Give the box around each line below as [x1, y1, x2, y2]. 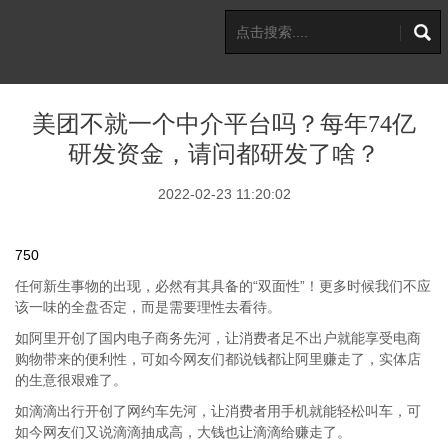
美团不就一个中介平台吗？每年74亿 [32, 111, 416, 137]
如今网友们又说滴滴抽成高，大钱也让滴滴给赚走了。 [15, 424, 351, 440]
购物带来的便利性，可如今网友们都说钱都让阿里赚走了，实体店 [15, 351, 421, 367]
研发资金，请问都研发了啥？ [68, 141, 380, 167]
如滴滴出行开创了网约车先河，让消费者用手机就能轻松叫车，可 [15, 403, 421, 419]
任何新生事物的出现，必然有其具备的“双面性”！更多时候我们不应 [15, 278, 431, 294]
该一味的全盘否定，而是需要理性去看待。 [15, 299, 281, 315]
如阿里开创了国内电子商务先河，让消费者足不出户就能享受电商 [15, 330, 421, 346]
